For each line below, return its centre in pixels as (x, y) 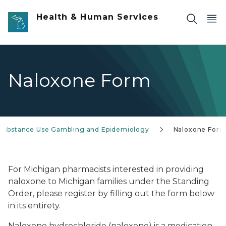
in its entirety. (34, 206)
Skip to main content (45, 11)
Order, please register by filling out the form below (111, 193)
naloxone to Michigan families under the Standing (109, 181)
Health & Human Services (98, 17)
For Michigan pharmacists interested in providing (106, 169)
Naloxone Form (79, 80)
